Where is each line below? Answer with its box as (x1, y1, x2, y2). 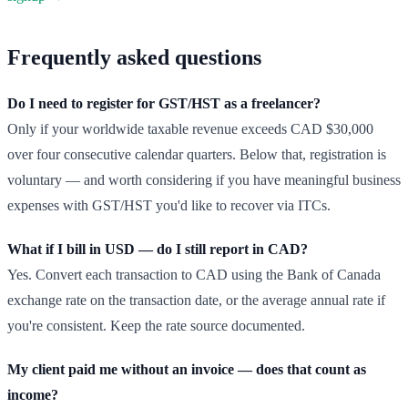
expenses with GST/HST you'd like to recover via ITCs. (7, 198, 331, 214)
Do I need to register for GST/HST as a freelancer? (7, 96, 321, 112)
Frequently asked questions (7, 46, 261, 70)
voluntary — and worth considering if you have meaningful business (7, 172, 401, 189)
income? (7, 387, 58, 403)
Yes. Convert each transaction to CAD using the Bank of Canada (7, 267, 381, 283)
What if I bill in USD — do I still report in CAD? (7, 241, 308, 258)
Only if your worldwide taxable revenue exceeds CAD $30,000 (7, 121, 373, 138)
